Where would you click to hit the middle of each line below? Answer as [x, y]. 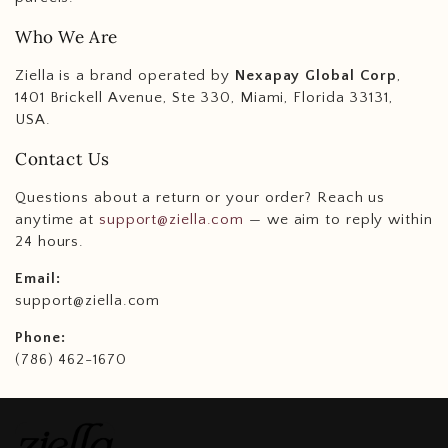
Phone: [40, 338]
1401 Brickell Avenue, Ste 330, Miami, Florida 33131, [204, 98]
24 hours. [50, 242]
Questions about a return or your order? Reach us [200, 198]
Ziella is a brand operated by [125, 76]
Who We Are [66, 37]
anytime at [57, 220]
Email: [38, 279]
